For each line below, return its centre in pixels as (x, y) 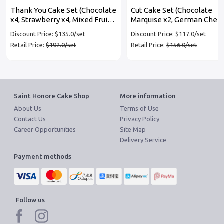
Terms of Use (139, 109)
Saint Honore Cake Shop (52, 96)
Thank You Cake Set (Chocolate (63, 10)
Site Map (133, 130)
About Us (28, 109)
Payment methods (43, 157)
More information (148, 96)
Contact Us (30, 119)
